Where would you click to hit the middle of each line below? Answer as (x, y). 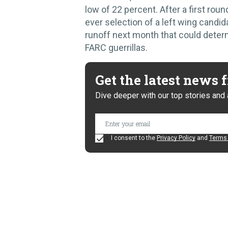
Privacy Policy (176, 138)
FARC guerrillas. (116, 48)
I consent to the (133, 138)
